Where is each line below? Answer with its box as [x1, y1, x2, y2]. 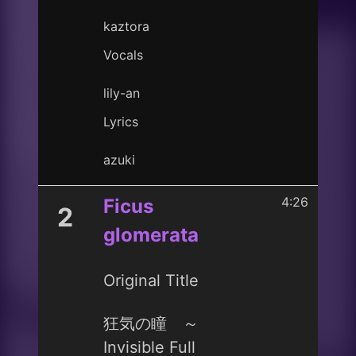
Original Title [103, 271, 199, 290]
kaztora [103, 18, 149, 34]
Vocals [103, 47, 143, 63]
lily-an [103, 85, 140, 101]
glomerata [103, 223, 199, 246]
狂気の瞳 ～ [103, 314, 199, 333]
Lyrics [103, 114, 138, 130]
